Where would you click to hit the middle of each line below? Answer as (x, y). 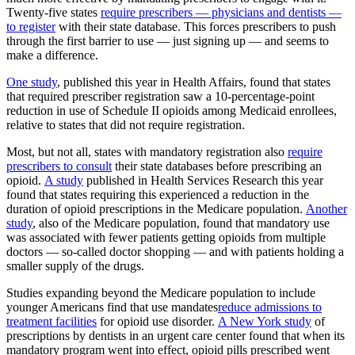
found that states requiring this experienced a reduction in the (158, 194)
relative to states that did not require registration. (126, 124)
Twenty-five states (53, 12)
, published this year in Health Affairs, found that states (194, 82)
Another (326, 208)
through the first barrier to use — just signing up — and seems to (168, 40)
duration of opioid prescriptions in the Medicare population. (156, 208)
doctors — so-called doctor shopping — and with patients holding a (175, 251)
